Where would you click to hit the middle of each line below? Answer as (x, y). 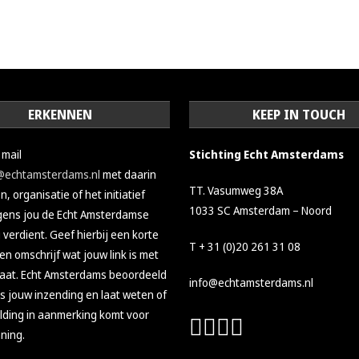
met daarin (128, 174)
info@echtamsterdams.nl (252, 282)
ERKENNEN (61, 114)
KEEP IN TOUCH (299, 114)
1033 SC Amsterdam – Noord (261, 210)
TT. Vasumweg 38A (236, 190)
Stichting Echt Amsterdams (267, 154)
